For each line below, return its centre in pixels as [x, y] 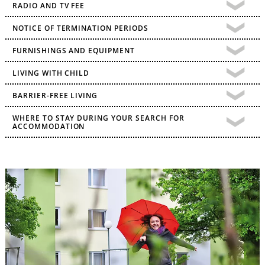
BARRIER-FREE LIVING [55, 95]
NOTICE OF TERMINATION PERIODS [80, 28]
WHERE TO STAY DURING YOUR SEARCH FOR [98, 118]
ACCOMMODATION [49, 126]
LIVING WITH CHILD [51, 73]
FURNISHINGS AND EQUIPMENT [73, 50]
